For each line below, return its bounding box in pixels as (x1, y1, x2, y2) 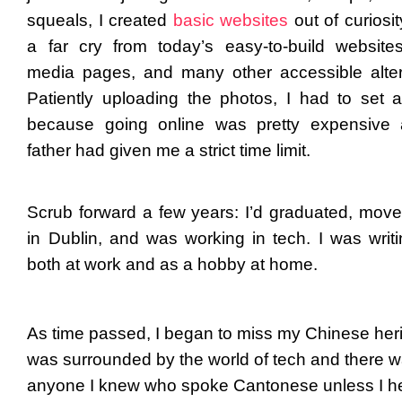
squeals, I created (27, 10, 168, 31)
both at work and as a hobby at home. (27, 254, 319, 275)
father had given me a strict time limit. (27, 140, 316, 161)
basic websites (172, 10, 289, 31)
